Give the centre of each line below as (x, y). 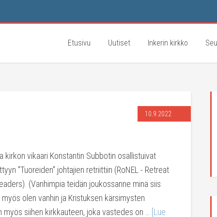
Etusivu (79, 43)
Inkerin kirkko (168, 43)
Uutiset (119, 43)
